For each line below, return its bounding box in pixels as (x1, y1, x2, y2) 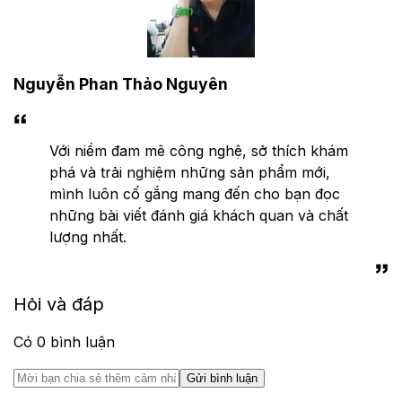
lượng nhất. (49, 227, 127, 246)
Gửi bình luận (187, 371, 258, 385)
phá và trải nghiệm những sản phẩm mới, (49, 162, 330, 181)
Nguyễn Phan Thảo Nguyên (13, 74, 228, 94)
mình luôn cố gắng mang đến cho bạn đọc (49, 184, 340, 203)
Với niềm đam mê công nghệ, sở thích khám (49, 141, 348, 160)
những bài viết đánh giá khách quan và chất (49, 205, 348, 224)
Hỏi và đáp (13, 293, 104, 315)
